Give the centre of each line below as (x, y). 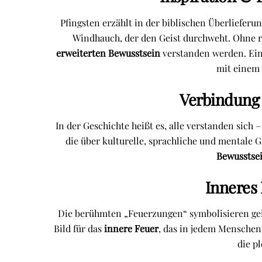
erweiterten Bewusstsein (108, 53)
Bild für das (79, 229)
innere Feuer (132, 229)
